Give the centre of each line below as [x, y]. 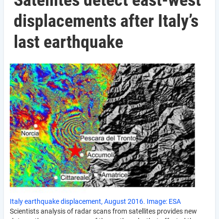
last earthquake [68, 42]
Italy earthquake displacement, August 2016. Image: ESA [95, 201]
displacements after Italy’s [106, 21]
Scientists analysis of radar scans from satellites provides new [103, 211]
